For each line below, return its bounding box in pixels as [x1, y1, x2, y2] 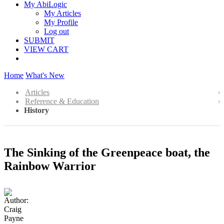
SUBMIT [24, 36, 54, 44]
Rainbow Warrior [4, 159, 96, 172]
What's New [25, 71, 64, 79]
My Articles [44, 9, 81, 17]
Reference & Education [25, 97, 99, 105]
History [24, 106, 49, 114]
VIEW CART [24, 45, 68, 53]
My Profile [44, 18, 78, 26]
